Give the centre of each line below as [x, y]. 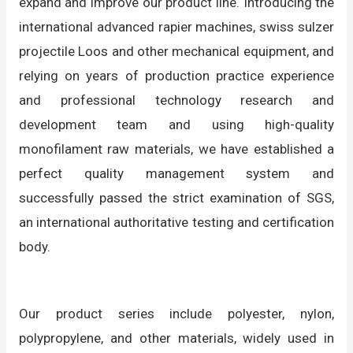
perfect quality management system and [176, 174]
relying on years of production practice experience [176, 76]
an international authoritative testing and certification [176, 223]
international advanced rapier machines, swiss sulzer [176, 27]
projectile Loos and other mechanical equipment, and [176, 52]
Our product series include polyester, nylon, [176, 314]
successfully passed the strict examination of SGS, [176, 198]
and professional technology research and [176, 100]
